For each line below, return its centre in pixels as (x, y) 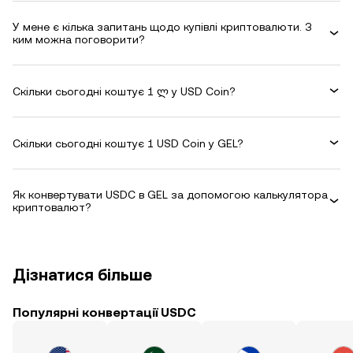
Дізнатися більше (82, 275)
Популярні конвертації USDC (104, 312)
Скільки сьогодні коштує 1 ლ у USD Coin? (124, 91)
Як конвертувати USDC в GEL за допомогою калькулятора (170, 195)
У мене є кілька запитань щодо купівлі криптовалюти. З (162, 27)
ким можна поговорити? (79, 39)
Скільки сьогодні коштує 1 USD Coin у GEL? (128, 143)
